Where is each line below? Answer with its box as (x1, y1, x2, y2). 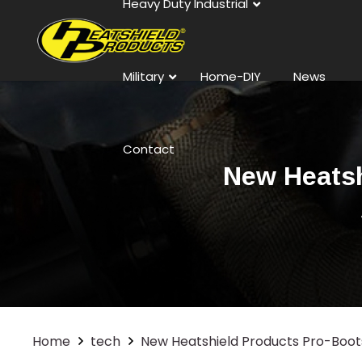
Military (122, 68, 164, 85)
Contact (122, 141, 175, 158)
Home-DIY (200, 68, 261, 85)
